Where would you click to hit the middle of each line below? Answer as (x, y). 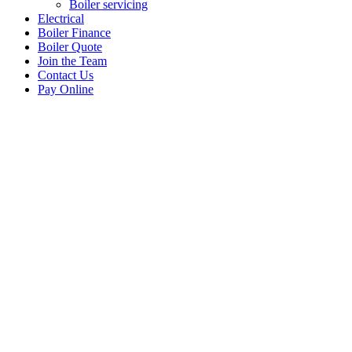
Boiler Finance (74, 33)
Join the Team (72, 61)
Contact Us (66, 75)
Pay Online (66, 89)
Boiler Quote (70, 47)
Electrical (61, 18)
